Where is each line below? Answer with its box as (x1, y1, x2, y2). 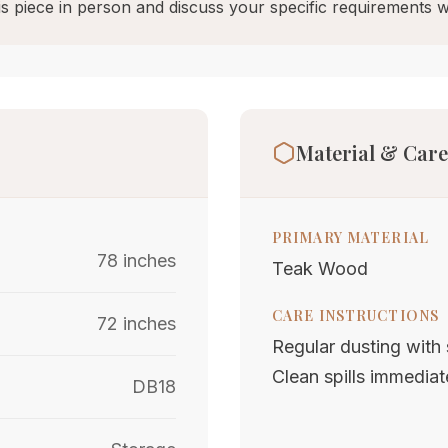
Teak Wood (272, 258, 368, 279)
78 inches (97, 250, 176, 271)
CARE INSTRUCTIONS (272, 306, 440, 325)
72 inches (97, 313, 176, 334)
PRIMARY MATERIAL (272, 228, 429, 247)
